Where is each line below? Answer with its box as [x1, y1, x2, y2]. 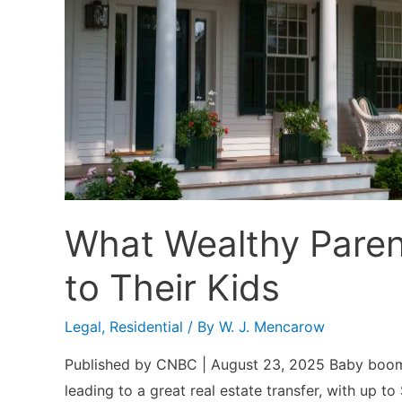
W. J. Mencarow [219, 317, 325, 336]
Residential [109, 317, 183, 336]
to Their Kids [65, 265, 280, 310]
